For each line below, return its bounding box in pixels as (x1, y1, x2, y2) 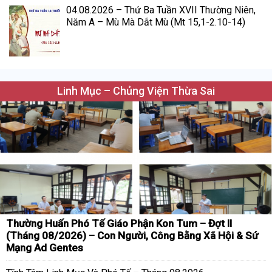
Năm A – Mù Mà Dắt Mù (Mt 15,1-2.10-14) (66, 16, 245, 28)
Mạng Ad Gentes (6, 241, 83, 254)
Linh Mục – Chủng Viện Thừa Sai (57, 84, 215, 97)
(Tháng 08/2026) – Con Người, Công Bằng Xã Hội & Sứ (6, 229, 258, 242)
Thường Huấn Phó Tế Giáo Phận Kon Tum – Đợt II (6, 217, 232, 229)
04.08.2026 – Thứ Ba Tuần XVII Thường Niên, (66, 4, 256, 16)
